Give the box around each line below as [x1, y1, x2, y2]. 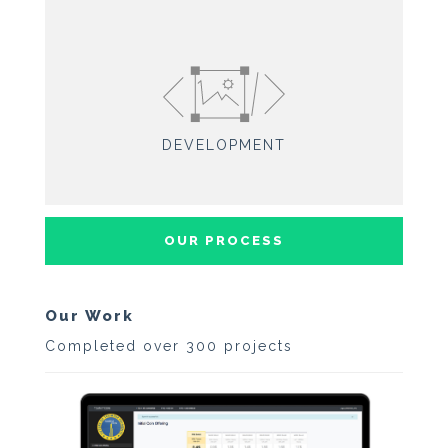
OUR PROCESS [163, 232, 284, 248]
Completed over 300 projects [44, 337, 293, 354]
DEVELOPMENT [161, 137, 286, 154]
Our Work [44, 306, 134, 325]
